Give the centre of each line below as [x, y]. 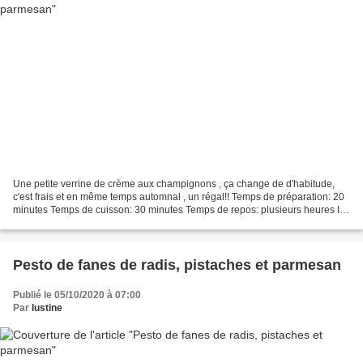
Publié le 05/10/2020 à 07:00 [77, 295]
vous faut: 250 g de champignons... [90, 222]
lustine [47, 307]
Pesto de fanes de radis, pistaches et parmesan [177, 265]
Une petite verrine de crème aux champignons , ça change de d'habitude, [174, 184]
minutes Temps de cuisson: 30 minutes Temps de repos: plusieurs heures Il [177, 209]
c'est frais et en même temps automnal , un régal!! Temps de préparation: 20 [179, 196]
